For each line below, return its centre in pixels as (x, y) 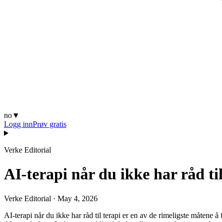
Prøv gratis (50, 124)
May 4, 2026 (78, 198)
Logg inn (18, 124)
